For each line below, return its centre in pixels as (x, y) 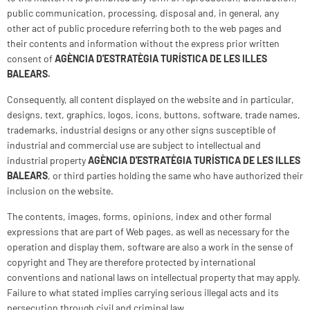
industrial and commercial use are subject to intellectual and (134, 145)
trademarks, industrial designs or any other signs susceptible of (142, 130)
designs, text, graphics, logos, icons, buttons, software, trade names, (154, 115)
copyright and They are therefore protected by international (131, 262)
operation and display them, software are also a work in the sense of (150, 247)
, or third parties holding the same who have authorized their (175, 175)
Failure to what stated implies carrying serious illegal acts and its (143, 292)
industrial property (47, 160)
